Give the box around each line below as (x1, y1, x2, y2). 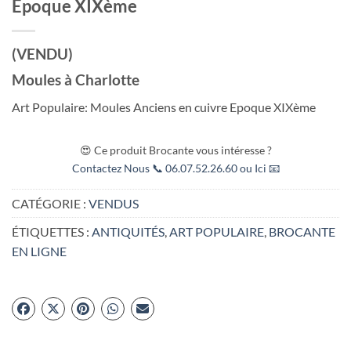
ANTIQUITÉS (92, 223, 165, 239)
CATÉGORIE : (12, 195, 89, 211)
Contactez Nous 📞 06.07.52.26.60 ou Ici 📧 (71, 161, 280, 175)
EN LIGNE (12, 243, 67, 259)
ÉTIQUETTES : (12, 223, 92, 239)
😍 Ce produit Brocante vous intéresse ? (79, 143, 272, 157)
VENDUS (89, 195, 139, 211)
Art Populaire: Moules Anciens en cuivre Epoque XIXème (12, 99, 316, 114)
